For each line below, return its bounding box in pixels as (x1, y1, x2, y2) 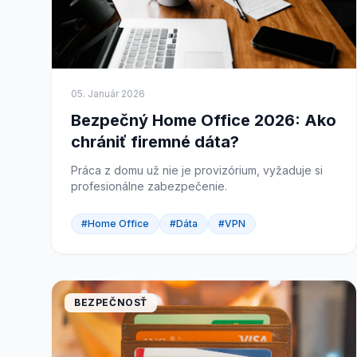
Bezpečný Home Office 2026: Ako (71, 111, 336, 130)
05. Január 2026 (71, 88, 145, 100)
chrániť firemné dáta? (71, 132, 239, 151)
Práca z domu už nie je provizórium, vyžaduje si (71, 163, 323, 177)
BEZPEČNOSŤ (74, 296, 147, 308)
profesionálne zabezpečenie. (71, 179, 227, 193)
